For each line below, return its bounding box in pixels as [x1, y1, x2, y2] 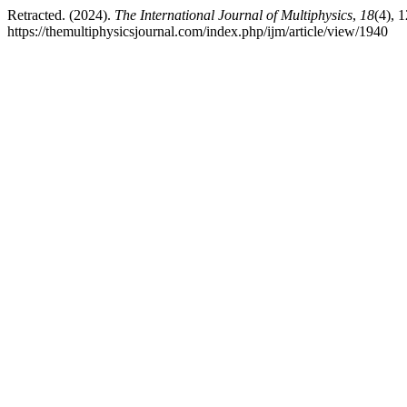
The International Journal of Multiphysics [114, 7, 352, 23]
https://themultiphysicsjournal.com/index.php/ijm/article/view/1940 [7, 24, 388, 39]
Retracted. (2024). [7, 7, 114, 23]
